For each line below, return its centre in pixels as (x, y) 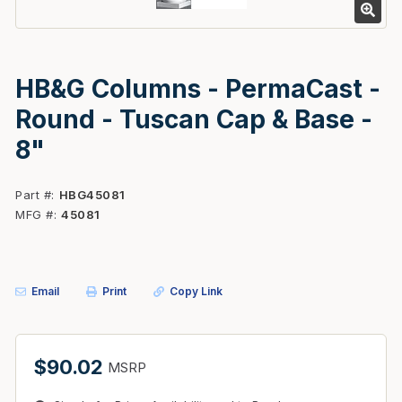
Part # (33, 195)
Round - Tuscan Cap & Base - (194, 119)
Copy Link (196, 291)
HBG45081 (92, 195)
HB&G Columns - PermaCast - (198, 89)
